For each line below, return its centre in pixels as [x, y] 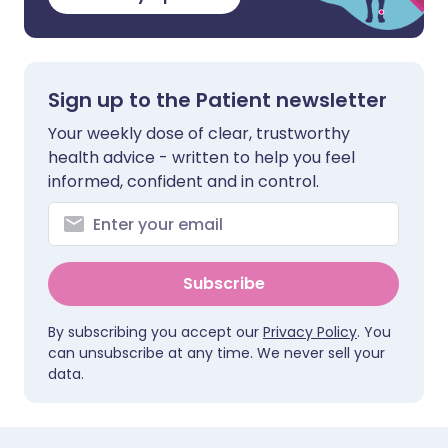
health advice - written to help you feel [201, 157]
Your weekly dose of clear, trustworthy [199, 133]
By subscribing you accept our [155, 332]
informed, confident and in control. [183, 181]
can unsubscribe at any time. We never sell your [216, 353]
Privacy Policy [310, 332]
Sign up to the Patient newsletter [217, 100]
